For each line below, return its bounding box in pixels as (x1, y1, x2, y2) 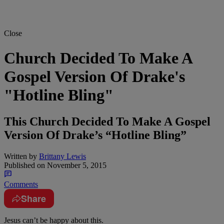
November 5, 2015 (45, 160, 106, 169)
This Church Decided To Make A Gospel (4, 115, 210, 128)
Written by (4, 151, 37, 160)
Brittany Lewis (39, 151, 86, 160)
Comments (4, 179, 38, 188)
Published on (4, 160, 45, 169)
